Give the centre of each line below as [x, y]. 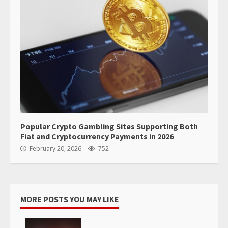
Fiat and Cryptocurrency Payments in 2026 [97, 137]
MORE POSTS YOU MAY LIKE [70, 199]
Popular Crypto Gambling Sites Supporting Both [109, 126]
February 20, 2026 [55, 149]
